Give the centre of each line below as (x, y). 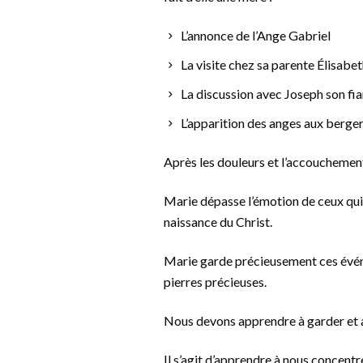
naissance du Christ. (218, 222)
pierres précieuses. (215, 282)
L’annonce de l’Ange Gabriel (257, 36)
